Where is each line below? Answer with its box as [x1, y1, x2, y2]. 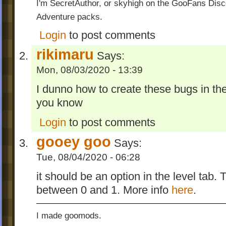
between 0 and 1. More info [36, 184, 172, 196]
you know [36, 96, 83, 109]
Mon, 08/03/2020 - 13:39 [36, 64, 143, 75]
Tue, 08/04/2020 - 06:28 [36, 151, 140, 162]
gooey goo [36, 133, 111, 150]
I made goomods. [36, 210, 101, 220]
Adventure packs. [36, 12, 102, 22]
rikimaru [36, 45, 94, 63]
